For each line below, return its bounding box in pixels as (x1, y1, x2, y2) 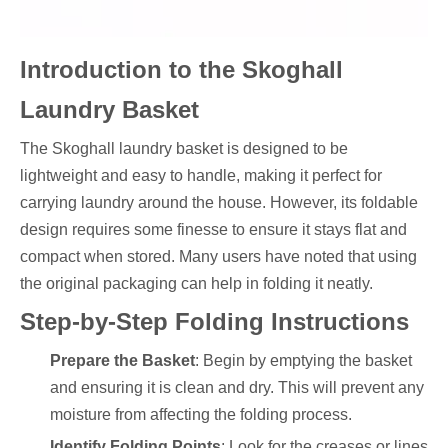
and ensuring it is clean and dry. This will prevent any (50, 379, 424, 396)
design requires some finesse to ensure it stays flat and (20, 221, 407, 238)
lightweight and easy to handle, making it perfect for (20, 167, 382, 184)
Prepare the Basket (50, 352, 195, 369)
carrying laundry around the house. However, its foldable (20, 194, 418, 211)
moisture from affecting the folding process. (50, 406, 352, 423)
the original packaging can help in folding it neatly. (20, 275, 373, 292)
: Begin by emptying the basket (195, 352, 412, 369)
